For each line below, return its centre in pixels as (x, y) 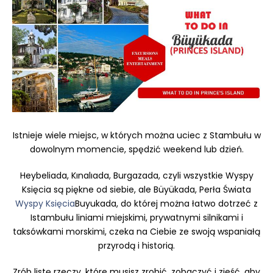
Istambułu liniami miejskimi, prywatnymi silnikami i (136, 218)
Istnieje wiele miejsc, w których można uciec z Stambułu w (136, 136)
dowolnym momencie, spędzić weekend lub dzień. (136, 150)
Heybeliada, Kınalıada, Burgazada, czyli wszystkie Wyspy (136, 176)
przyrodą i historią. (136, 246)
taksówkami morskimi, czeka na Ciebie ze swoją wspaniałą (136, 232)
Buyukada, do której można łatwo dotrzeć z (166, 204)
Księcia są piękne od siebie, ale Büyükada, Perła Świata (136, 190)
